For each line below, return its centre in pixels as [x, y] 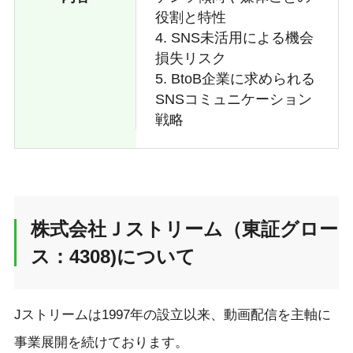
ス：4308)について [113, 256]
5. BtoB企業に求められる [235, 79]
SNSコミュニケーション [233, 100]
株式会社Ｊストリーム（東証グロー [184, 229]
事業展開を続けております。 [101, 342]
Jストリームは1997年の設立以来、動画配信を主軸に [172, 314]
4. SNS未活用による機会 [234, 38]
